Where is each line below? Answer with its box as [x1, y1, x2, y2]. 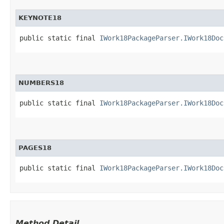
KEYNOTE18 [18, 13, 61, 21]
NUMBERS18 [18, 78, 64, 86]
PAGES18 [18, 143, 51, 151]
